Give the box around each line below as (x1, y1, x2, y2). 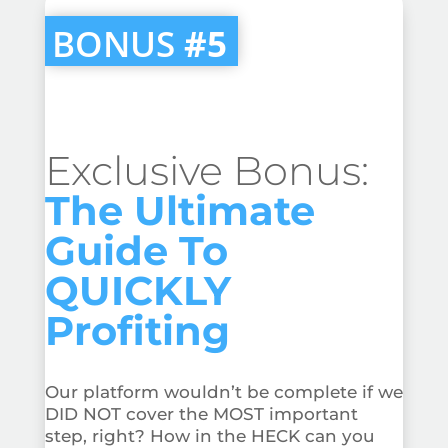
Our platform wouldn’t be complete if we (44, 382, 403, 403)
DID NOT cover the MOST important (44, 404, 358, 425)
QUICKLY (44, 266, 231, 316)
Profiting (44, 306, 230, 356)
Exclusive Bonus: (44, 146, 369, 196)
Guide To (44, 226, 228, 276)
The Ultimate (44, 186, 315, 236)
